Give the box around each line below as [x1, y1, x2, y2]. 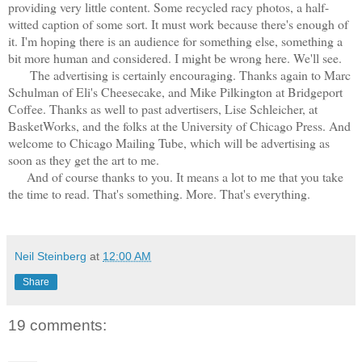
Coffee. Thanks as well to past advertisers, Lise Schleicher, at [8, 99, 318, 117]
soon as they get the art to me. [8, 150, 163, 168]
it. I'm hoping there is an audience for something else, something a [8, 32, 343, 49]
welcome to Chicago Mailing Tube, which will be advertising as [8, 133, 330, 151]
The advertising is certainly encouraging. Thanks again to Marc [8, 65, 351, 83]
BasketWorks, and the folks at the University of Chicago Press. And [8, 116, 351, 134]
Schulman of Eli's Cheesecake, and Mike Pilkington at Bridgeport [8, 82, 343, 100]
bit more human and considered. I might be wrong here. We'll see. [8, 48, 346, 66]
